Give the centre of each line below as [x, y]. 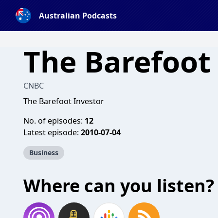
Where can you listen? [119, 186]
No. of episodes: [54, 121]
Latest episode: [52, 132]
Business [44, 153]
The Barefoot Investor [64, 101]
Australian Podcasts [78, 16]
